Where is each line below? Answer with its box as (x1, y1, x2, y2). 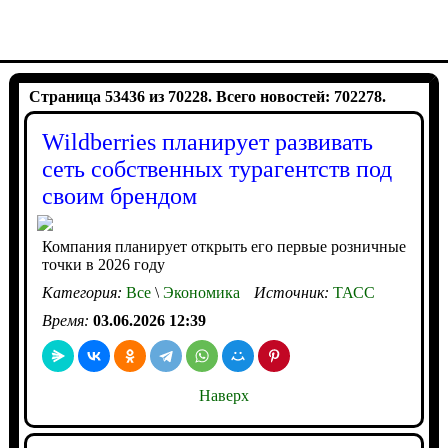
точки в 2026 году (41, 256, 165, 273)
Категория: (41, 284, 126, 301)
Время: (41, 312, 93, 329)
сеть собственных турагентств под (41, 156, 392, 182)
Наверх (198, 387, 249, 404)
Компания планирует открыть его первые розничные (41, 238, 406, 255)
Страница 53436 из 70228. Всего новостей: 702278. (28, 88, 386, 105)
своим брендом (41, 183, 197, 209)
